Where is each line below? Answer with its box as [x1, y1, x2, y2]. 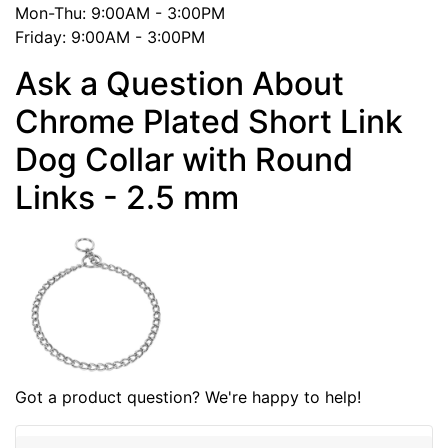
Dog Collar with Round [15, 139, 353, 179]
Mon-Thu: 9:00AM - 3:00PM [15, 2, 225, 23]
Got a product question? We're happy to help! [15, 386, 361, 407]
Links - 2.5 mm [15, 177, 239, 217]
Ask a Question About [15, 63, 344, 103]
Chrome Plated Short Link [15, 101, 403, 141]
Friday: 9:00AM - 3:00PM [15, 26, 205, 47]
